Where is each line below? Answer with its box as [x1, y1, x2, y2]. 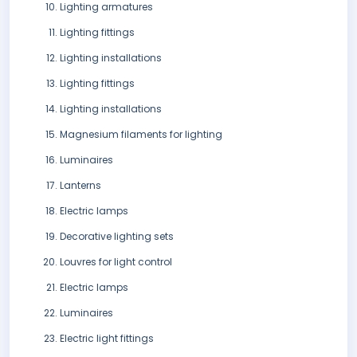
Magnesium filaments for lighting [60, 127, 222, 142]
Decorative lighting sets [60, 229, 174, 244]
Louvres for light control [60, 255, 172, 269]
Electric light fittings [60, 331, 154, 346]
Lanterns [60, 178, 101, 193]
